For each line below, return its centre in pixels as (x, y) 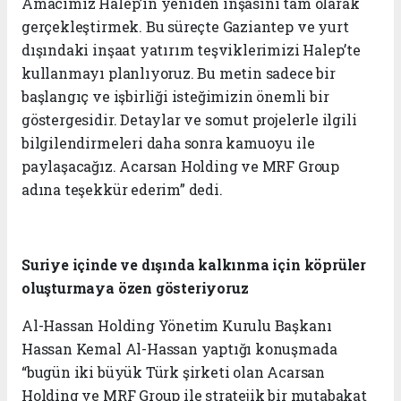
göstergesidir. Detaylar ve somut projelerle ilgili (189, 120)
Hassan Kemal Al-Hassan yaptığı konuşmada (179, 349)
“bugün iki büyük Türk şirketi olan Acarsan (173, 372)
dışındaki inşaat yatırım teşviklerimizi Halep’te (191, 50)
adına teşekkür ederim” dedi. (122, 190)
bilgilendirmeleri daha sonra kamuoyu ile (168, 143)
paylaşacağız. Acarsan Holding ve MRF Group (180, 166)
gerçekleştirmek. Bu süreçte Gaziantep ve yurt (185, 27)
